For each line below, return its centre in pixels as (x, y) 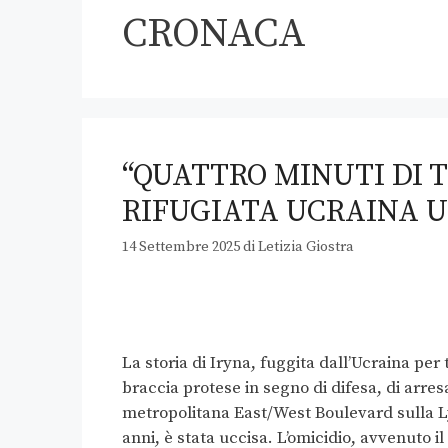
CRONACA (214, 34)
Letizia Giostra (306, 247)
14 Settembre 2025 (181, 247)
